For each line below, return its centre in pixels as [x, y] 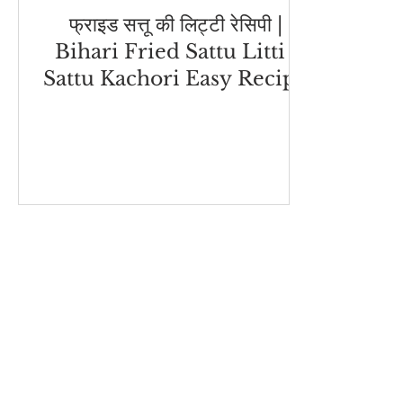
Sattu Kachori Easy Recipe [175, 79]
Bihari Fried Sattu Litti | [175, 52]
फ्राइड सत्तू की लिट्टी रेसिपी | [175, 25]
